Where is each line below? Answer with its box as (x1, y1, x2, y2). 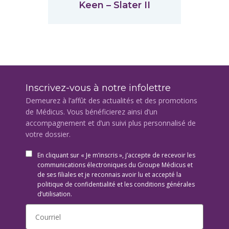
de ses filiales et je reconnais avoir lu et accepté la (37, 170, 181, 179)
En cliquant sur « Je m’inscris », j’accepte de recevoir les (37, 151, 195, 159)
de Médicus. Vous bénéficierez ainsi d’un (26, 107, 157, 117)
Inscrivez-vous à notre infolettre (26, 82, 171, 94)
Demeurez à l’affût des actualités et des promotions (26, 96, 197, 105)
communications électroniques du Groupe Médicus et (37, 161, 193, 169)
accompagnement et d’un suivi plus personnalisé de (26, 118, 196, 128)
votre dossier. (26, 129, 71, 139)
